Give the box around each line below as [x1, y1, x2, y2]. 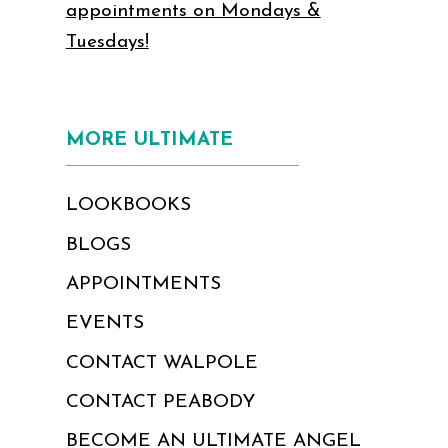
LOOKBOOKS [65, 196, 191, 216]
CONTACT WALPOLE [65, 353, 258, 373]
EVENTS [65, 314, 144, 334]
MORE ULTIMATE [65, 131, 233, 151]
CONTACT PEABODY [65, 393, 255, 413]
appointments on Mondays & [65, 2, 321, 22]
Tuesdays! [65, 33, 149, 53]
